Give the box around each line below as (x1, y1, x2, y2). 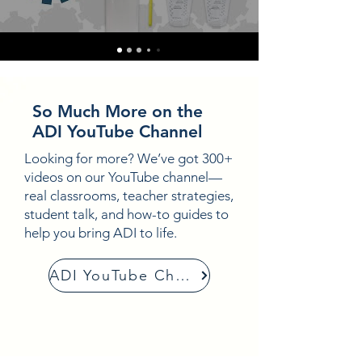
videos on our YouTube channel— (24, 169, 222, 185)
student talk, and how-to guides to (24, 206, 229, 222)
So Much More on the (32, 101, 203, 121)
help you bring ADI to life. (24, 225, 177, 241)
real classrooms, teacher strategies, (24, 187, 234, 204)
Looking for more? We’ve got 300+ (24, 150, 233, 166)
